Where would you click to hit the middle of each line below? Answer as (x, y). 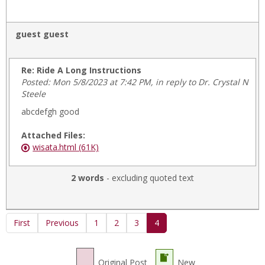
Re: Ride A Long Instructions (82, 70)
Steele (34, 94)
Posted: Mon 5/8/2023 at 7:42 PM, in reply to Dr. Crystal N (135, 82)
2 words (88, 178)
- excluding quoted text (149, 178)
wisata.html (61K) (66, 147)
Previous (62, 223)
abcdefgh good (51, 112)
